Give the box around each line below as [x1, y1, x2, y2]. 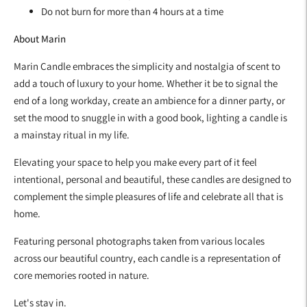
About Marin [14, 32, 66, 45]
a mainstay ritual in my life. [14, 127, 130, 141]
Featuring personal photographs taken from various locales [14, 234, 265, 247]
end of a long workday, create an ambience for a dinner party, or [14, 93, 285, 107]
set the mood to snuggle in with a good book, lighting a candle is [14, 110, 287, 124]
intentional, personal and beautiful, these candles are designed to [14, 172, 291, 186]
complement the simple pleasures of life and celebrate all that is [14, 189, 283, 203]
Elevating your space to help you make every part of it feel [14, 155, 257, 169]
